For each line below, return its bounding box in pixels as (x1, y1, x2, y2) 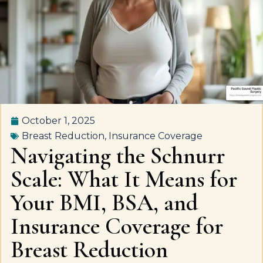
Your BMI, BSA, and (11, 188, 198, 217)
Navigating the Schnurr (11, 141, 225, 170)
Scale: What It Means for (11, 165, 237, 193)
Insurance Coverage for (11, 212, 223, 240)
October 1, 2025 (22, 115, 95, 126)
